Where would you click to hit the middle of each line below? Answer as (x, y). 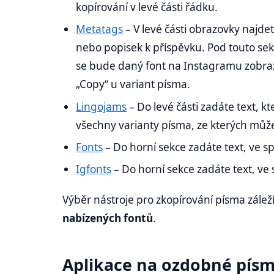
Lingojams (102, 106)
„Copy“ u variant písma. (133, 84)
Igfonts (94, 169)
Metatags (100, 29)
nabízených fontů (108, 218)
